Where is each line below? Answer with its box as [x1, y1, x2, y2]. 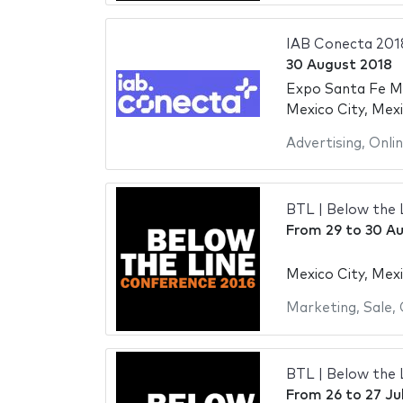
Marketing [285, 301, 356, 316]
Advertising [285, 136, 362, 150]
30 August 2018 [285, 58, 392, 73]
